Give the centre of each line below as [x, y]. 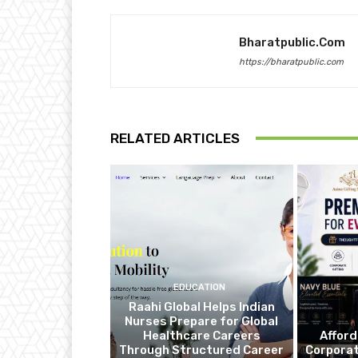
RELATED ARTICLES [175, 138]
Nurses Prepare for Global [202, 322]
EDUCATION [200, 288]
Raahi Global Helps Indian [201, 307]
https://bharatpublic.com [291, 62]
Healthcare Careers [201, 336]
